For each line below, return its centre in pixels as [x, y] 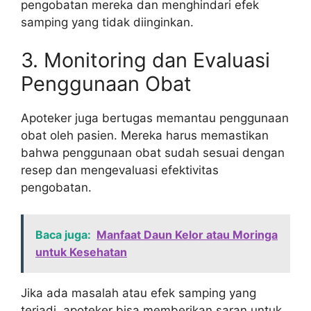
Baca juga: [63, 234]
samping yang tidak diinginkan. [107, 22]
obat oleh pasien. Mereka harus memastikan [145, 136]
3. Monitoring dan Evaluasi [145, 60]
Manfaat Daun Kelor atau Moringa [187, 234]
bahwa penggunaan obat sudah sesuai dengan [153, 153]
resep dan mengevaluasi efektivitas [120, 170]
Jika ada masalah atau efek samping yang [138, 293]
